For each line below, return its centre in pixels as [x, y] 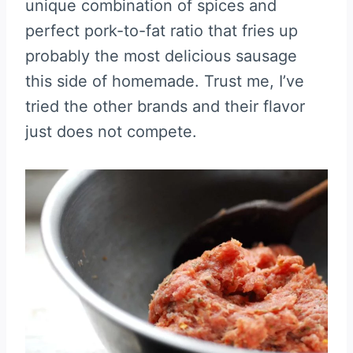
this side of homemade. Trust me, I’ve [165, 81]
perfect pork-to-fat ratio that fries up [162, 30]
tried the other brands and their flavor [165, 106]
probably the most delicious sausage [161, 56]
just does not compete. [111, 131]
